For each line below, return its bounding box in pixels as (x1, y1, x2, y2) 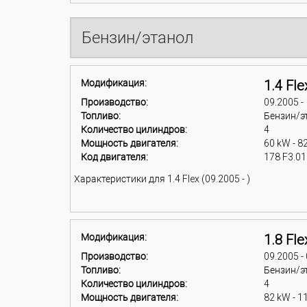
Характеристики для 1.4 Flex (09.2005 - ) (74, 173, 250, 184)
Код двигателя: (81, 151, 148, 162)
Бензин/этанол (82, 28, 194, 47)
